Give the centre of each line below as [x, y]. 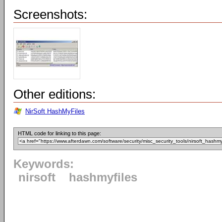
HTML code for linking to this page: [59, 133]
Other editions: [55, 94]
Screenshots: [50, 14]
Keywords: [44, 164]
